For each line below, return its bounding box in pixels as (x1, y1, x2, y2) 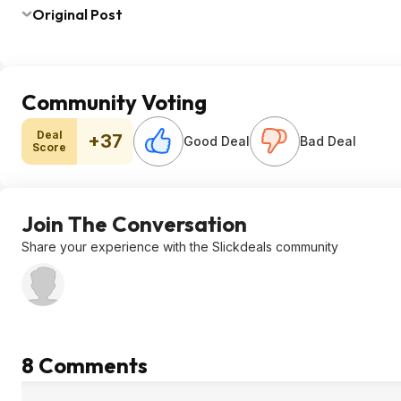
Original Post (32, 5, 123, 23)
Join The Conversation (21, 210, 247, 237)
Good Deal (183, 133, 250, 149)
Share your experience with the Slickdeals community (21, 239, 338, 254)
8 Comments (21, 352, 148, 379)
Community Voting (21, 89, 207, 115)
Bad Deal (300, 133, 356, 149)
